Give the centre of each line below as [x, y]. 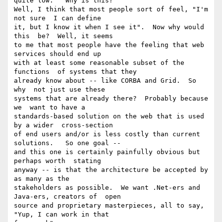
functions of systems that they [75, 72]
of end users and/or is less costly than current [107, 134]
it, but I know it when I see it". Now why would [109, 27]
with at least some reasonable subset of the [99, 63]
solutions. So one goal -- [67, 143]
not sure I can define [57, 18]
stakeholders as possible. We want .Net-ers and [107, 188]
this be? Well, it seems [63, 36]
